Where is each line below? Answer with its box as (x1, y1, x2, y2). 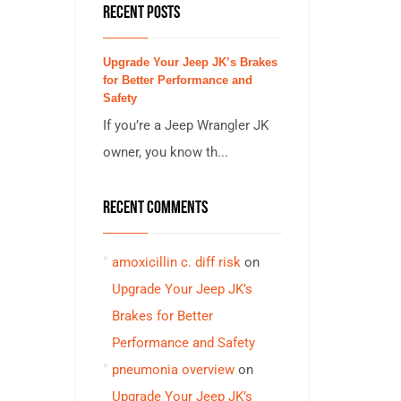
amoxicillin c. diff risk (111, 254, 241, 270)
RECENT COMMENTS (102, 196, 208, 214)
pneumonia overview (111, 362, 235, 378)
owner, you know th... (102, 144, 228, 160)
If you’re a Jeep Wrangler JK (102, 117, 269, 133)
